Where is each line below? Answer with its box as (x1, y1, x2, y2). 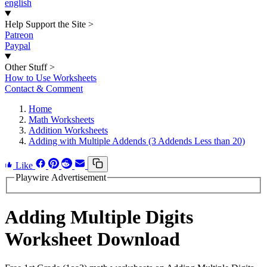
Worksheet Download (5, 228, 180, 250)
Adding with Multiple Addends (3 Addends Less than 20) (29, 136, 245, 146)
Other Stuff (5, 62, 47, 72)
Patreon (5, 30, 33, 40)
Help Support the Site (5, 19, 86, 29)
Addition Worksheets (29, 125, 108, 135)
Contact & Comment (5, 83, 83, 94)
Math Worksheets (29, 114, 94, 125)
